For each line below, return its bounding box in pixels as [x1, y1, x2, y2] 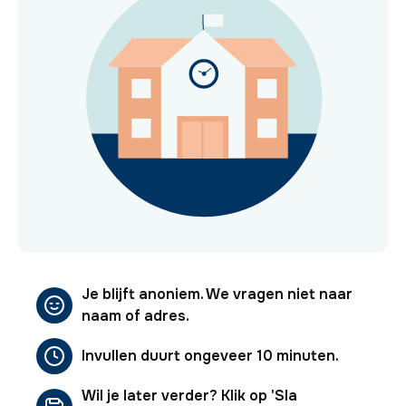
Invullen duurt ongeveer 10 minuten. [82, 345, 339, 365]
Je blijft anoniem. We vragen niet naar [82, 284, 353, 304]
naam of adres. [82, 305, 189, 325]
